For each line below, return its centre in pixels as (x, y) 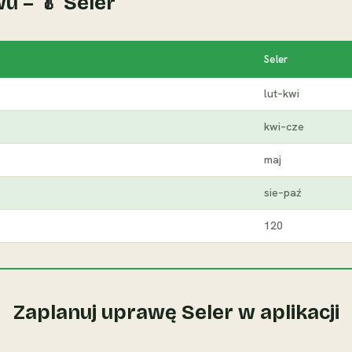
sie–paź (283, 193)
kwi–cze (284, 127)
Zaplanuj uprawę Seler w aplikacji (176, 313)
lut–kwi (282, 94)
